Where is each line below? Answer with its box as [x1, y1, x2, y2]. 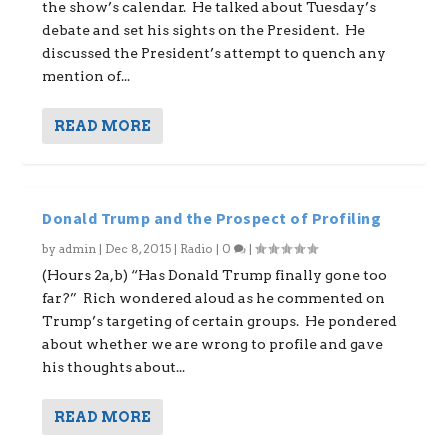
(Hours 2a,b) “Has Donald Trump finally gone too [42, 267, 388, 283]
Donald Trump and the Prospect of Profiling [42, 208, 382, 228]
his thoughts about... [42, 359, 186, 375]
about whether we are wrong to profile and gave [42, 336, 384, 352]
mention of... [42, 68, 131, 84]
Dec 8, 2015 [105, 241, 172, 256]
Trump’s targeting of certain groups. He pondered [42, 313, 398, 329]
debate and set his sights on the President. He [42, 22, 366, 38]
